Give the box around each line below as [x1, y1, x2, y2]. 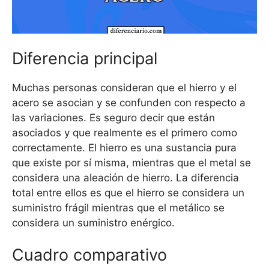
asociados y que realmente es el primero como [12, 126, 237, 139]
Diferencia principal [12, 48, 157, 68]
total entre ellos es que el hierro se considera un [12, 186, 244, 199]
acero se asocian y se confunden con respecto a [12, 96, 246, 109]
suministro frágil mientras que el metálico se [12, 201, 225, 214]
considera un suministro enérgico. [12, 216, 175, 229]
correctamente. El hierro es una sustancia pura [12, 141, 237, 154]
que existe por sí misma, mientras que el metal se [12, 156, 251, 169]
